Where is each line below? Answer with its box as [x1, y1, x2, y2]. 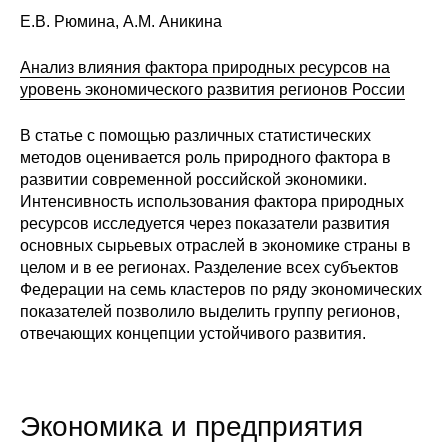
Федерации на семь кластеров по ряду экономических [20, 281, 422, 299]
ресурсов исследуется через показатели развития [20, 215, 390, 233]
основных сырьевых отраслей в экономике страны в [20, 237, 411, 255]
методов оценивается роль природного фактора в [20, 149, 391, 167]
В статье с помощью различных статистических [20, 127, 371, 145]
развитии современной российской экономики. [20, 171, 367, 189]
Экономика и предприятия [20, 411, 363, 443]
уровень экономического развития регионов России [20, 81, 405, 99]
